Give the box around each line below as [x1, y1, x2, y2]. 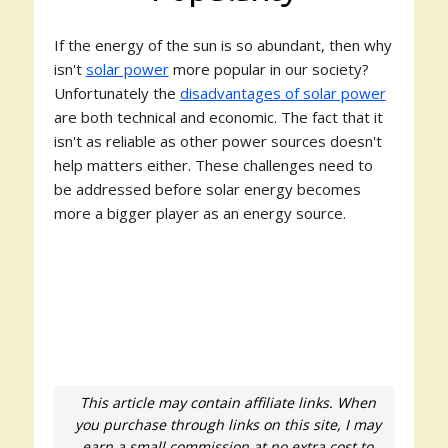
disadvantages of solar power [179, 83, 386, 103]
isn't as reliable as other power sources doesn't [53, 131, 382, 151]
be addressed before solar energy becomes [53, 179, 361, 199]
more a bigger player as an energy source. [53, 203, 346, 223]
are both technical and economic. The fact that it [53, 107, 383, 127]
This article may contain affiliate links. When [79, 393, 376, 412]
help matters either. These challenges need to [53, 155, 373, 175]
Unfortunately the [53, 83, 180, 103]
